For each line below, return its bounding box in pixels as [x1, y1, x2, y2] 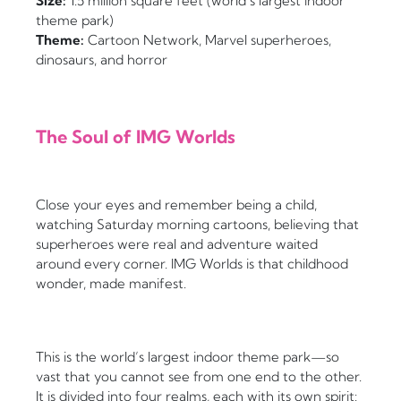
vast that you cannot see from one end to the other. [36, 368, 362, 386]
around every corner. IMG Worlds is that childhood [36, 255, 348, 273]
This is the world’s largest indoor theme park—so [36, 348, 339, 366]
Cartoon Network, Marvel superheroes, [84, 31, 331, 49]
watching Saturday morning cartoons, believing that [36, 216, 359, 234]
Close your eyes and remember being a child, [36, 196, 317, 214]
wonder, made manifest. [36, 275, 186, 293]
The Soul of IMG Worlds [36, 125, 235, 149]
